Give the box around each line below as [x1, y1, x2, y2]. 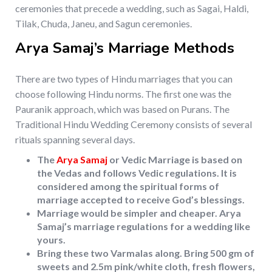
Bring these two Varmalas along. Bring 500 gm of [37, 247, 254, 259]
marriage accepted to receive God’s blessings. [37, 194, 245, 206]
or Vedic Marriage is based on [107, 154, 242, 166]
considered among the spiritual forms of [37, 180, 219, 192]
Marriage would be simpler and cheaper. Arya [37, 207, 241, 219]
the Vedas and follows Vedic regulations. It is [37, 167, 237, 179]
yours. [37, 234, 66, 246]
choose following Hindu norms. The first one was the [15, 88, 231, 100]
